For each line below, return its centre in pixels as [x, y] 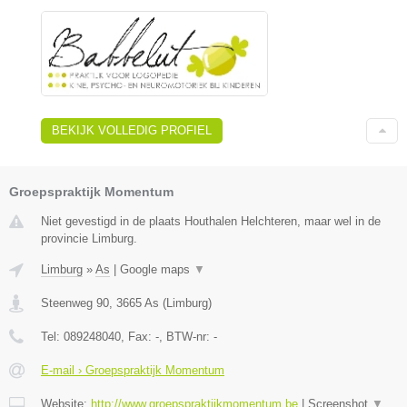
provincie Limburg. [89, 239]
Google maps [157, 270]
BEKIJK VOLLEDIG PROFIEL [132, 131]
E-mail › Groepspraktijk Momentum [133, 371]
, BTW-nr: [186, 337]
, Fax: [138, 337]
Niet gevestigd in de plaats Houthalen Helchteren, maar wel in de [211, 222]
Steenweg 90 [75, 303]
